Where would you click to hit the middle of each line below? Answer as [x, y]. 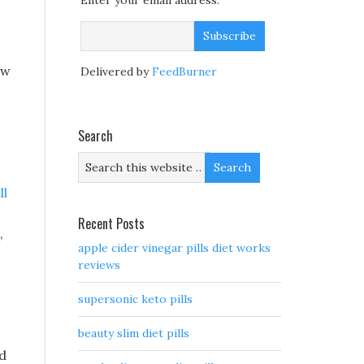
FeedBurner [184, 72]
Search [95, 136]
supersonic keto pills [135, 299]
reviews [99, 265]
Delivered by [116, 72]
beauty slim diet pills [134, 334]
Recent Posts [111, 224]
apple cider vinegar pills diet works [174, 248]
